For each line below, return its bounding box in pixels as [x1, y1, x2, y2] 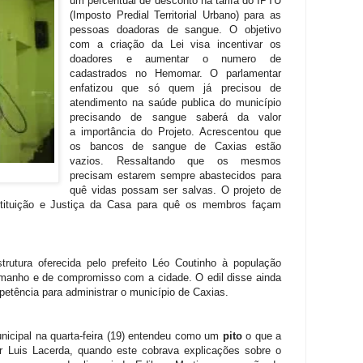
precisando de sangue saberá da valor [70, 110, 281, 123]
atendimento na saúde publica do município [70, 96, 281, 109]
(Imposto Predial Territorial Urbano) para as [70, 8, 281, 21]
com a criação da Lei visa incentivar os [70, 37, 281, 50]
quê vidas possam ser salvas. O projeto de [70, 183, 281, 196]
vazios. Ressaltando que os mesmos [70, 154, 281, 167]
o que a [246, 329, 282, 342]
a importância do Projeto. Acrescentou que [70, 125, 281, 138]
